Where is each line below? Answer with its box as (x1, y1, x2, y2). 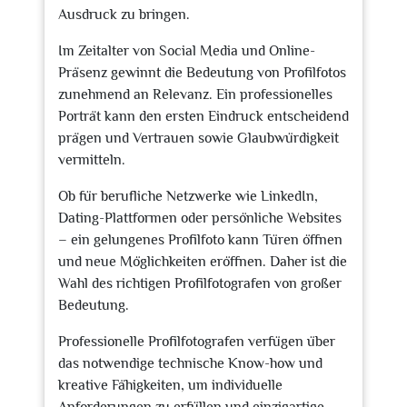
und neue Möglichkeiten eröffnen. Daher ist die (58, 253, 347, 270)
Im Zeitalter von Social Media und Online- (58, 43, 315, 59)
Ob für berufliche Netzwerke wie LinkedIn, (58, 188, 318, 204)
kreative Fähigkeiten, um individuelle (58, 377, 283, 393)
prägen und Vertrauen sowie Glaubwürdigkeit (58, 130, 339, 146)
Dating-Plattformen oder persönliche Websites (58, 210, 342, 226)
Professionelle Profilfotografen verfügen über (58, 333, 335, 350)
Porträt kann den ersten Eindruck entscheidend (58, 108, 349, 124)
